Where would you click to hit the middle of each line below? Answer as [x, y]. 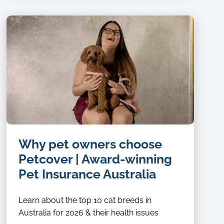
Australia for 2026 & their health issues [89, 212]
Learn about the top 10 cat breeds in [85, 200]
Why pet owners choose [90, 144]
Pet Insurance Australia [87, 174]
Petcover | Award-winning [95, 159]
